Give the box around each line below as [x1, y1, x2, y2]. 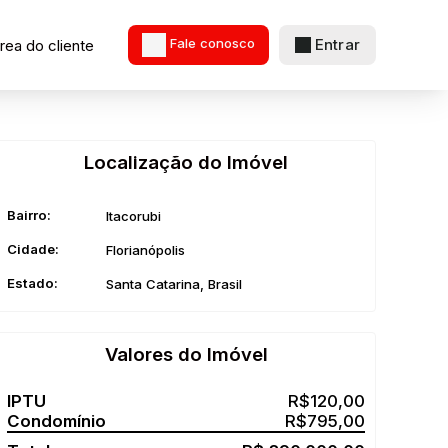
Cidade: [7, 241, 59, 257]
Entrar [314, 35, 360, 54]
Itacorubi [106, 208, 161, 224]
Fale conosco [170, 35, 255, 52]
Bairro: [7, 207, 51, 223]
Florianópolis [106, 242, 185, 258]
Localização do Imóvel [84, 151, 288, 174]
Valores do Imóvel [104, 343, 268, 366]
